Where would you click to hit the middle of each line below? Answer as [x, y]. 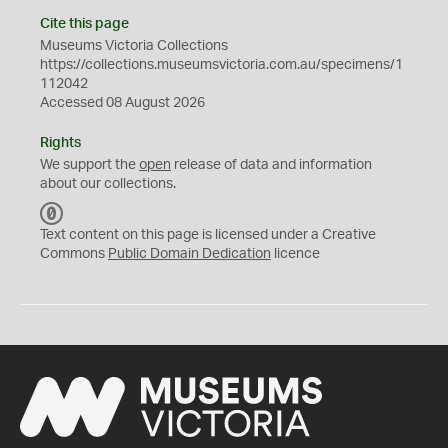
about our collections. [108, 184]
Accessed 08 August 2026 [122, 103]
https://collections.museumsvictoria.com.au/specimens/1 [221, 65]
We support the [89, 165]
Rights [60, 143]
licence [295, 254]
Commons [74, 254]
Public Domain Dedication [189, 254]
